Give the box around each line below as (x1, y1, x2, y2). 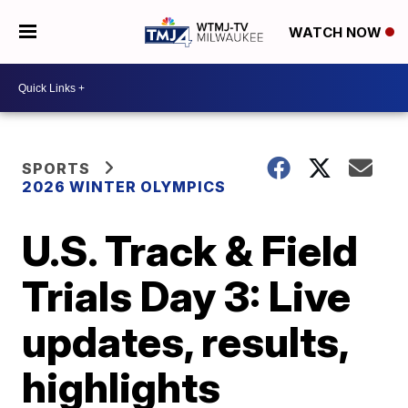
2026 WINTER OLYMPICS (22, 178, 227, 196)
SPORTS (22, 159, 91, 178)
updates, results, (22, 316, 349, 367)
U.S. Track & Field (22, 225, 359, 276)
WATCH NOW (288, 24, 385, 42)
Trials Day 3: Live (22, 270, 352, 321)
